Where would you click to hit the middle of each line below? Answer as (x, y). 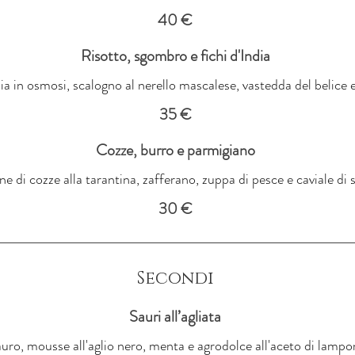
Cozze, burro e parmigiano (175, 150)
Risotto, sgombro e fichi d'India (175, 55)
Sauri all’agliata (175, 316)
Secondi (175, 278)
